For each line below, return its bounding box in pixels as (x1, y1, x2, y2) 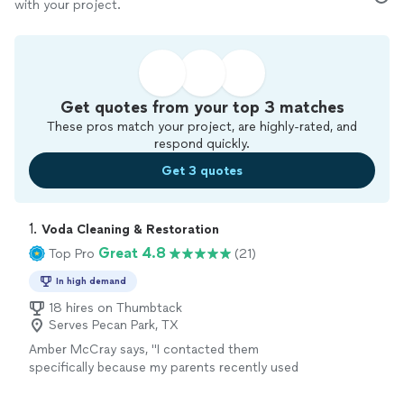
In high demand (56, 275, 126, 287)
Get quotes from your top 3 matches (60, 97, 344, 117)
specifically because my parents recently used (29, 360, 298, 375)
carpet (115, 378, 155, 393)
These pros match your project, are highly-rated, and (47, 119, 357, 134)
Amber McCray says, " (29, 342, 157, 357)
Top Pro (49, 245, 95, 262)
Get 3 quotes (161, 162, 243, 179)
